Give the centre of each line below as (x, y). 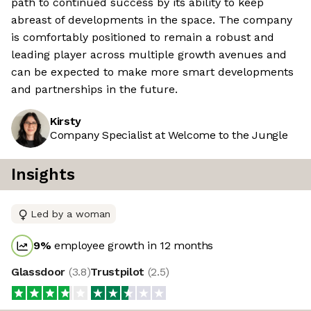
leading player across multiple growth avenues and (149, 55)
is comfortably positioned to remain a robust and (143, 37)
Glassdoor (40, 272)
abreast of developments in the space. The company (152, 20)
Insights (43, 175)
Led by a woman (70, 214)
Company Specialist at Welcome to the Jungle (169, 135)
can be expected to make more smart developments (152, 72)
